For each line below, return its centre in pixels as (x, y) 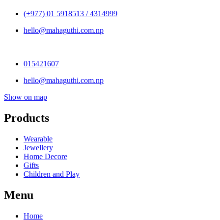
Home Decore (45, 156)
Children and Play (52, 174)
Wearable (38, 138)
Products (27, 118)
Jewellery (38, 147)
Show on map (26, 97)
